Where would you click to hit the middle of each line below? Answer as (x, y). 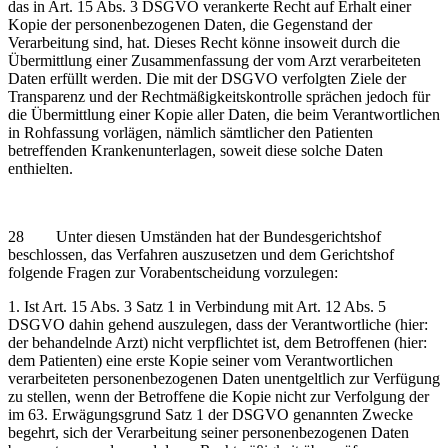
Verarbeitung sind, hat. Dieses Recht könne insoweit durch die (204, 42)
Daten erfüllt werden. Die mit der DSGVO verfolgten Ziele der (207, 78)
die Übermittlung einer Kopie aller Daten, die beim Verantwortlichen (224, 114)
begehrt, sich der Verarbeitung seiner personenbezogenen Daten (208, 432)
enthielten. (40, 168)
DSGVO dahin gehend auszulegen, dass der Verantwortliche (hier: (218, 324)
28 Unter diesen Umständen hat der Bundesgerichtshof (194, 236)
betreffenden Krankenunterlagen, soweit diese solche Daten (195, 150)
